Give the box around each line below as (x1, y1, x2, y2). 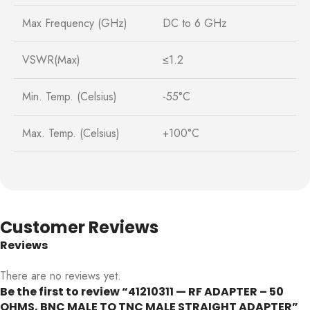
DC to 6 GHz (163, 15, 227, 31)
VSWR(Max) (22, 51, 80, 68)
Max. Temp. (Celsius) (22, 125, 120, 141)
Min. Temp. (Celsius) (22, 88, 117, 104)
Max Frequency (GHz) (22, 15, 127, 31)
